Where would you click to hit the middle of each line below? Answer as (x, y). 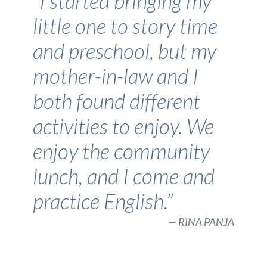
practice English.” (103, 201)
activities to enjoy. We (123, 126)
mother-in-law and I (116, 76)
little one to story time (125, 26)
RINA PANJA (206, 222)
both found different (117, 101)
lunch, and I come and (124, 176)
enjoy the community (121, 151)
